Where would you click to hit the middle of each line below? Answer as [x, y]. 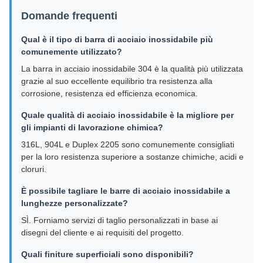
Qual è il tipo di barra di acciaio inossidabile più [117, 39]
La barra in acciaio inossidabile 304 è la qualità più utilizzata [132, 69]
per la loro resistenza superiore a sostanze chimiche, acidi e [132, 157]
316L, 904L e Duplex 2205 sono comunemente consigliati [128, 144]
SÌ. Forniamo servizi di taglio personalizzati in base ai [119, 220]
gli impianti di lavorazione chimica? [92, 127]
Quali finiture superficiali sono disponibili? [107, 254]
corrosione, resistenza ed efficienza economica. [109, 93]
